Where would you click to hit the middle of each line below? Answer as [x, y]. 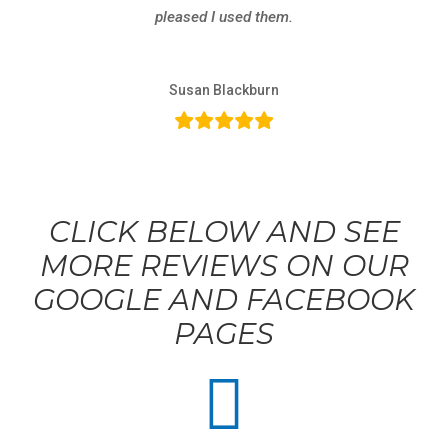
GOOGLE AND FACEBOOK [224, 299]
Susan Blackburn [224, 90]
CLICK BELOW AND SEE [224, 231]
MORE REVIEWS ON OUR [224, 265]
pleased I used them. [224, 17]
